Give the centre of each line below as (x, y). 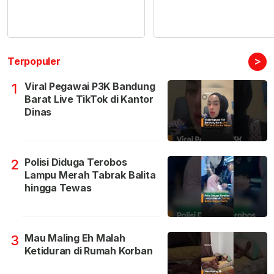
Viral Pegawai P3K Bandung (90, 87)
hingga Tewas (58, 188)
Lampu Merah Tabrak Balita (90, 175)
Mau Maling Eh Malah (75, 238)
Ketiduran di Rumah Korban (89, 251)
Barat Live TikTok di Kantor (89, 99)
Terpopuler (34, 61)
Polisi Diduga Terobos (76, 162)
